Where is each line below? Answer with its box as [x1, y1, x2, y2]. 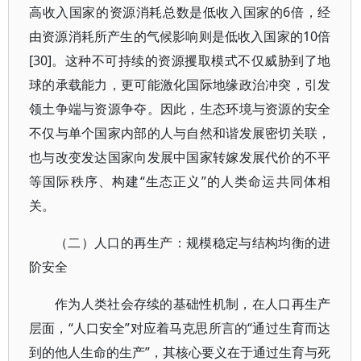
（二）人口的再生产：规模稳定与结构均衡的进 [55, 233, 331, 251]
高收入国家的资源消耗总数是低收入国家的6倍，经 [29, 2, 331, 21]
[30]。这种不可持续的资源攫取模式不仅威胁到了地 [29, 51, 331, 69]
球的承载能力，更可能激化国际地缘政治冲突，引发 [29, 75, 331, 93]
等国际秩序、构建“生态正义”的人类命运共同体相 [29, 172, 331, 190]
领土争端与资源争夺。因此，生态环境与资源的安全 [29, 99, 331, 118]
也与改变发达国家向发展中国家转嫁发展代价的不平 [29, 147, 331, 166]
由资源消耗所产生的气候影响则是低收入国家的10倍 [29, 27, 331, 45]
